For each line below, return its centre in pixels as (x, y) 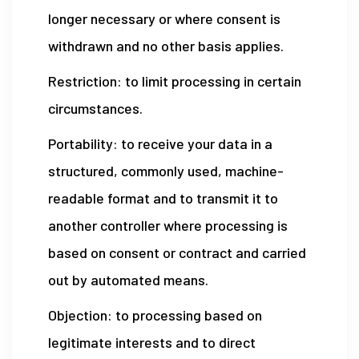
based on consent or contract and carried (177, 252)
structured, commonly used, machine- (166, 171)
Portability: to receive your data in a (160, 143)
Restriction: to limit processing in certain (175, 81)
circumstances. (95, 108)
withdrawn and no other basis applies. (166, 46)
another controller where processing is (168, 225)
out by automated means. (128, 280)
